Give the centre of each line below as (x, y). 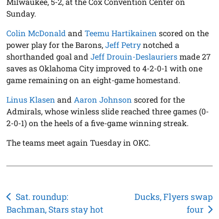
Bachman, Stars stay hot (55, 210)
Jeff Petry (123, 45)
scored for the (159, 100)
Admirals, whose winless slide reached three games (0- (108, 111)
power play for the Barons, (56, 45)
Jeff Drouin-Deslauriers (134, 57)
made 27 (194, 57)
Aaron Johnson (103, 100)
